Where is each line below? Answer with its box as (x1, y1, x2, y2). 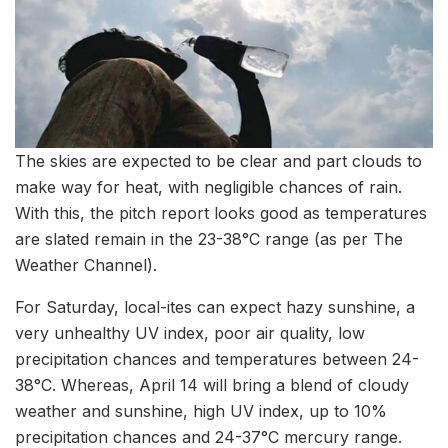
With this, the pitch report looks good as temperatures (15, 202, 427, 223)
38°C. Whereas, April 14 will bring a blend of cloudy (15, 374, 409, 395)
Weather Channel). (15, 254, 157, 275)
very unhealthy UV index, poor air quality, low (15, 322, 365, 343)
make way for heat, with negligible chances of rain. (15, 176, 402, 197)
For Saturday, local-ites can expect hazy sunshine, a (15, 296, 415, 317)
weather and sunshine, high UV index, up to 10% (15, 400, 387, 421)
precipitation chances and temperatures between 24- (15, 348, 419, 369)
